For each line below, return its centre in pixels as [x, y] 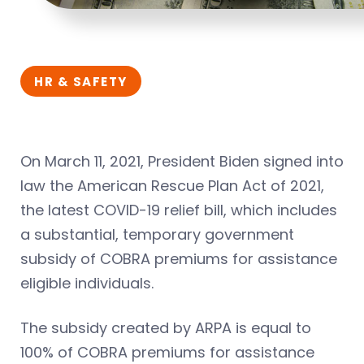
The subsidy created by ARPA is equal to [166, 327]
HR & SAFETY [81, 81]
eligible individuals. [87, 283]
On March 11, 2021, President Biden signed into [182, 161]
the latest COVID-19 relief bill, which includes [179, 210]
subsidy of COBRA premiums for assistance [179, 258]
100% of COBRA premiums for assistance [167, 352]
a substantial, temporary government [157, 234]
